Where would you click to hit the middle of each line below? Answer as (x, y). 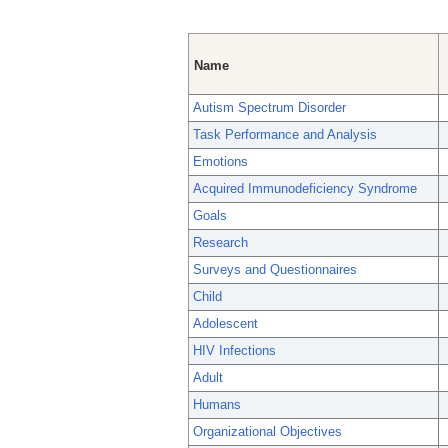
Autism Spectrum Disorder (269, 108)
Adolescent (225, 324)
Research (220, 243)
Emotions (220, 162)
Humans (217, 405)
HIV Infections (234, 351)
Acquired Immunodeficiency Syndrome (305, 189)
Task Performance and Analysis (285, 135)
